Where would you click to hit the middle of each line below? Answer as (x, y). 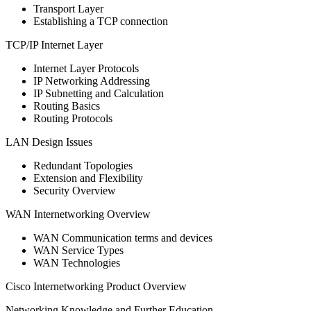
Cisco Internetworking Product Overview (96, 286)
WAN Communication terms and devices (123, 237)
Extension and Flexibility (88, 178)
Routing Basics (67, 106)
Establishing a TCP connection (101, 21)
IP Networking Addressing (92, 81)
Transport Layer (68, 8)
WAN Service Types (78, 250)
